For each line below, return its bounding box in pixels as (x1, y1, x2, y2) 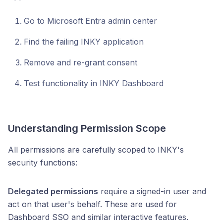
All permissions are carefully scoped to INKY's (8, 145, 184, 155)
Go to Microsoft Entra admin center (24, 16, 157, 26)
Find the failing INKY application (24, 37, 144, 47)
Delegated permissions (8, 186, 98, 196)
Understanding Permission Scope (8, 122, 166, 134)
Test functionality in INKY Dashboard (24, 78, 164, 88)
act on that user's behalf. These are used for (8, 199, 177, 209)
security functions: (8, 158, 77, 167)
